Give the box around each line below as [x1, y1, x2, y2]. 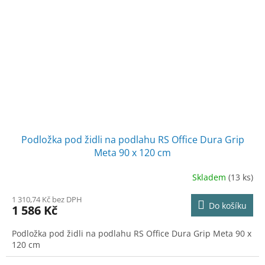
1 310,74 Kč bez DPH [12, 194, 82, 205]
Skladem [192, 171, 228, 183]
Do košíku [209, 200, 247, 212]
